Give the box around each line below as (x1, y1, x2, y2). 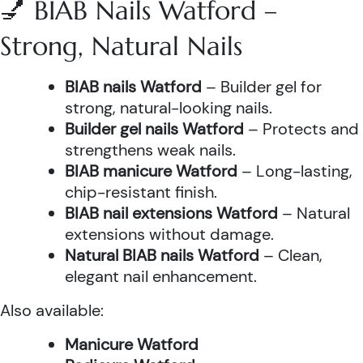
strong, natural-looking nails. (65, 97, 272, 118)
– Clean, (259, 245, 322, 266)
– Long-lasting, (237, 160, 352, 181)
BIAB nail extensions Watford (65, 203, 278, 224)
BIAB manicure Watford (65, 160, 237, 181)
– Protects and (244, 118, 359, 139)
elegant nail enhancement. (65, 266, 257, 287)
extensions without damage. (65, 224, 274, 245)
